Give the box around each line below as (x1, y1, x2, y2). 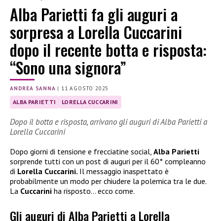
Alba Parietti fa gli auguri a (10, 2, 178, 26)
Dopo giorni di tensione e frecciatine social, (10, 147, 153, 157)
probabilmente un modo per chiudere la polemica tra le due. (10, 176, 206, 186)
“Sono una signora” (10, 56, 126, 79)
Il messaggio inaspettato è (79, 166, 169, 177)
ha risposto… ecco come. (54, 186, 135, 196)
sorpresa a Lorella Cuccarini (10, 20, 182, 44)
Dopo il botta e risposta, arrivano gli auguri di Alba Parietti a (10, 116, 207, 128)
